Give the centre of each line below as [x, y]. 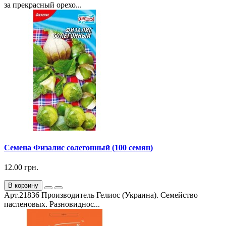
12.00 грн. [21, 167]
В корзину [23, 186]
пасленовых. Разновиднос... [52, 204]
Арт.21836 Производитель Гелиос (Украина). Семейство [101, 195]
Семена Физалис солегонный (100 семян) [78, 148]
